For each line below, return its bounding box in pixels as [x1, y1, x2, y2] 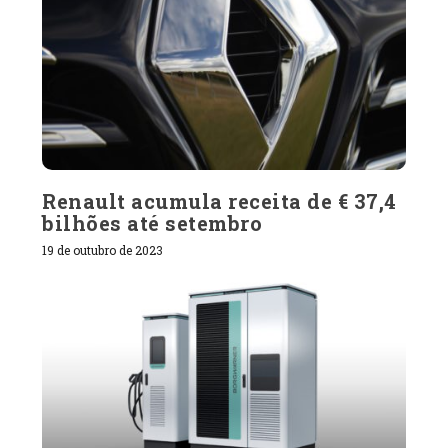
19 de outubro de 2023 [42, 241, 164, 258]
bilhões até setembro [42, 209, 263, 236]
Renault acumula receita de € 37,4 [42, 187, 397, 214]
